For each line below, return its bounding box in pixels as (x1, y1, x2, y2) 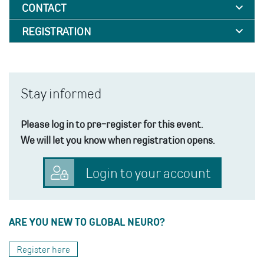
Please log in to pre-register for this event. (21, 116, 203, 131)
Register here (16, 243, 70, 255)
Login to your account (82, 163, 211, 181)
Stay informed (21, 84, 102, 102)
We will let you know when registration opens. (21, 132, 214, 147)
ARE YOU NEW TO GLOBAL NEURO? (9, 214, 165, 229)
